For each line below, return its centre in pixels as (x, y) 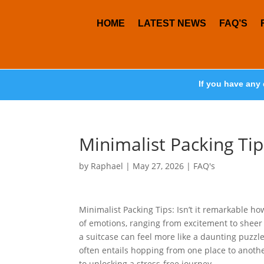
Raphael (107, 166)
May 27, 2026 (159, 166)
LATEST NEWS (172, 23)
